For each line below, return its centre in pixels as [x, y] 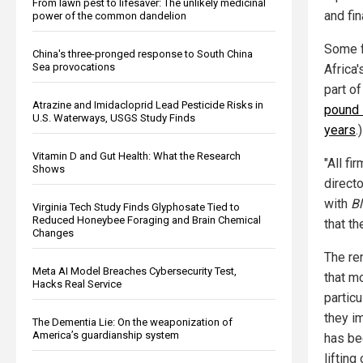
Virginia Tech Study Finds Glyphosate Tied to [136, 207]
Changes [53, 233]
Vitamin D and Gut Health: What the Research [137, 156]
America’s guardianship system [106, 335]
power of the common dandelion [109, 15]
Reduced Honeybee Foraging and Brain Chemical [147, 220]
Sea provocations [74, 66]
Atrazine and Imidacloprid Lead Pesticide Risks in [148, 105]
